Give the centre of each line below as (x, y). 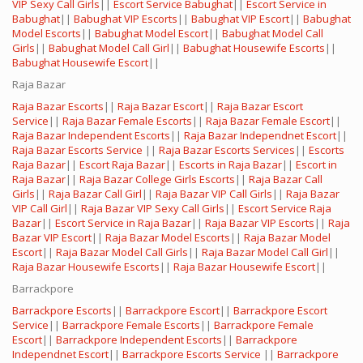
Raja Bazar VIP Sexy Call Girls (153, 209)
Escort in (316, 165)
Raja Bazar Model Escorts (168, 238)
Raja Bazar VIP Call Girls (214, 194)
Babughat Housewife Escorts (254, 48)
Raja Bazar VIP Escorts (260, 223)
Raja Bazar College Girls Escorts (157, 179)
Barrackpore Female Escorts (131, 325)
